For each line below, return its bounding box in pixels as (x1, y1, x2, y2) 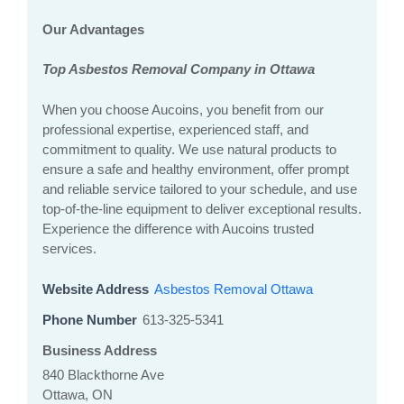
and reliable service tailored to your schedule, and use (42, 181, 357, 197)
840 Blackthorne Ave (42, 367, 164, 383)
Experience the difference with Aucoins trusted (42, 221, 314, 237)
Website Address (42, 281, 149, 298)
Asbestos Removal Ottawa (154, 281, 313, 298)
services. (42, 241, 96, 257)
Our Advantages (42, 21, 144, 37)
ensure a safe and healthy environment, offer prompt (42, 161, 349, 178)
